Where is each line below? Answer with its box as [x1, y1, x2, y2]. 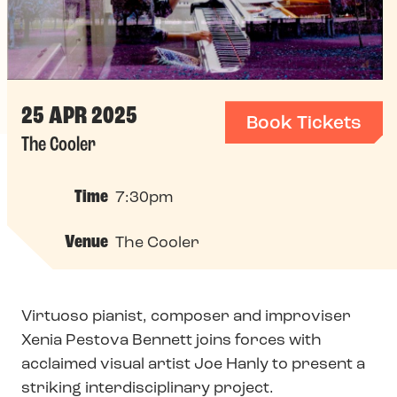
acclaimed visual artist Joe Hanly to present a [21, 356, 365, 374]
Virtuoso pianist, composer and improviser [21, 308, 351, 326]
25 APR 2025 [21, 105, 137, 130]
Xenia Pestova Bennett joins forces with [21, 332, 322, 350]
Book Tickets [246, 114, 362, 134]
